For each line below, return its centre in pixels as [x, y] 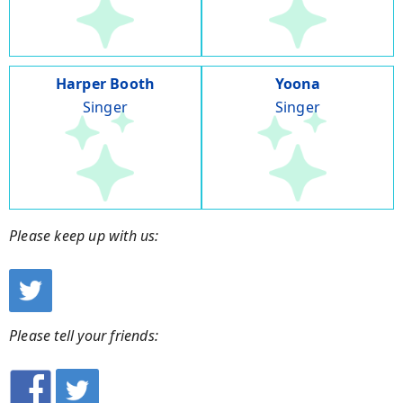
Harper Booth [105, 84]
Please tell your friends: [84, 336]
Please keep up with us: [84, 236]
